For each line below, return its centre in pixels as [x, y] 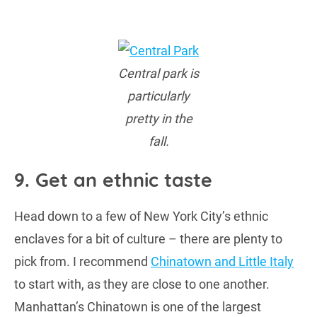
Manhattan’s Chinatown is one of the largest [138, 306]
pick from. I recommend [82, 261]
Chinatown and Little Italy [222, 261]
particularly [158, 96]
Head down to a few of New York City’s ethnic [141, 216]
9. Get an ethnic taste [113, 179]
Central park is [158, 74]
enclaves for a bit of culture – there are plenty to [148, 238]
